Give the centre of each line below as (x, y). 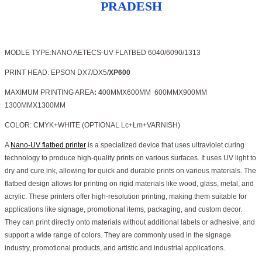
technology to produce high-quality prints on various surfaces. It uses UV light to (130, 158)
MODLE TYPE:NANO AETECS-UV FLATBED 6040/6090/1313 (103, 53)
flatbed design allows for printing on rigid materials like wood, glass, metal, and (129, 184)
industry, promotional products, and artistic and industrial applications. (115, 248)
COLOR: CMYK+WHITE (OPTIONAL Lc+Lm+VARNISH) (92, 125)
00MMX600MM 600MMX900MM (156, 93)
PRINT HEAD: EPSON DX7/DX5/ (57, 73)
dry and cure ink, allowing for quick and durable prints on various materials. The (130, 171)
